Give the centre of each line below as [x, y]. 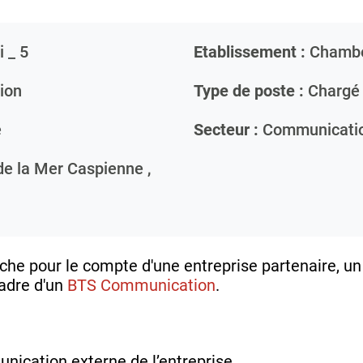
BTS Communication [141, 285]
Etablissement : [250, 51]
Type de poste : [249, 90]
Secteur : [226, 129]
